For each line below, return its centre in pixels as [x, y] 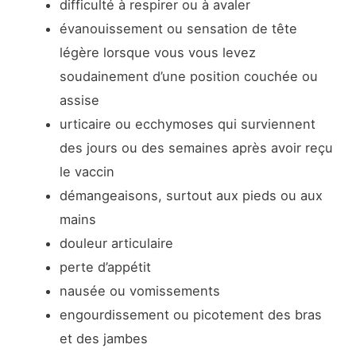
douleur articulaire [116, 244]
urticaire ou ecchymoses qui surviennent [187, 124]
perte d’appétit [105, 267]
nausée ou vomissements [139, 291]
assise [79, 101]
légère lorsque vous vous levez [157, 53]
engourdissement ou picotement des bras [190, 315]
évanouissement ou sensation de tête [178, 29]
